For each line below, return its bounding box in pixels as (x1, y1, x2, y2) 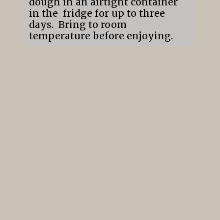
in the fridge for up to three (28, 7, 165, 20)
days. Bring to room (28, 19, 127, 31)
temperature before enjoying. (28, 30, 173, 42)
